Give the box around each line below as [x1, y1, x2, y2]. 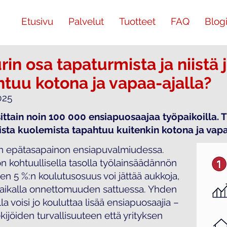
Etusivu [21, 16, 53, 27]
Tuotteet [119, 16, 156, 27]
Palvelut [68, 16, 104, 27]
